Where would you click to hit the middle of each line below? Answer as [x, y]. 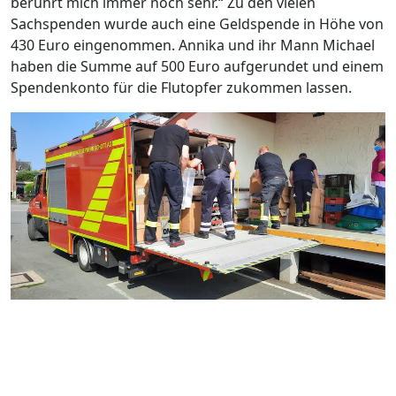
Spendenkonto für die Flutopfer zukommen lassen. [181, 87]
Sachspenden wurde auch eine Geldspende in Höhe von [197, 23]
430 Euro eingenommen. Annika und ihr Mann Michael [193, 45]
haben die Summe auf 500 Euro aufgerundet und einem [197, 66]
